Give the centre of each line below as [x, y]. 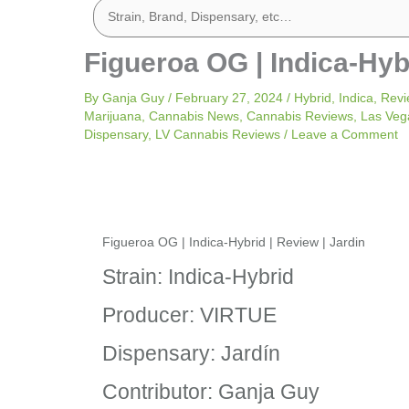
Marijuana [113, 116]
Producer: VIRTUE [189, 315]
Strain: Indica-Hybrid [198, 277]
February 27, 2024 [231, 98]
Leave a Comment [345, 134]
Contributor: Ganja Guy [211, 392]
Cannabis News [194, 116]
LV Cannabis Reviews [218, 134]
